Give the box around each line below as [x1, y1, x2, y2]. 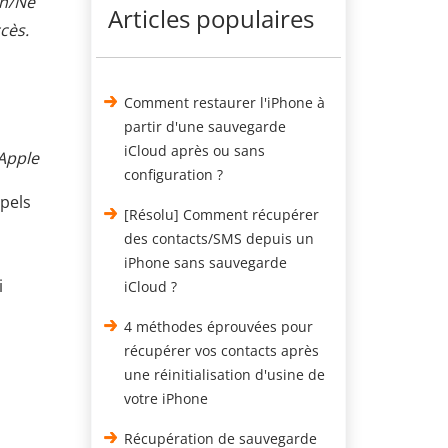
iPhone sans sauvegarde [124, 253, 288, 272]
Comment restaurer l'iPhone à [124, 93, 326, 112]
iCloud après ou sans [124, 141, 266, 160]
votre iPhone [124, 389, 209, 408]
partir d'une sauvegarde [124, 117, 287, 136]
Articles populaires [108, 2, 314, 35]
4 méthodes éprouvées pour [124, 317, 314, 336]
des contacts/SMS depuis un [124, 229, 315, 248]
